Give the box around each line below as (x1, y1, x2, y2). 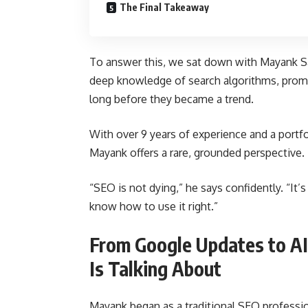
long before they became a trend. (89, 91, 254, 106)
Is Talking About (89, 256, 221, 280)
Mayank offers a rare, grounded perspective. (89, 145, 305, 159)
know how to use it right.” (89, 199, 218, 213)
